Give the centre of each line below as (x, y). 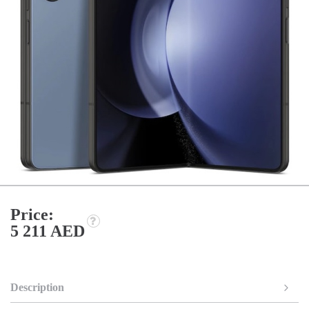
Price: (32, 214)
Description (37, 287)
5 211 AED (48, 231)
